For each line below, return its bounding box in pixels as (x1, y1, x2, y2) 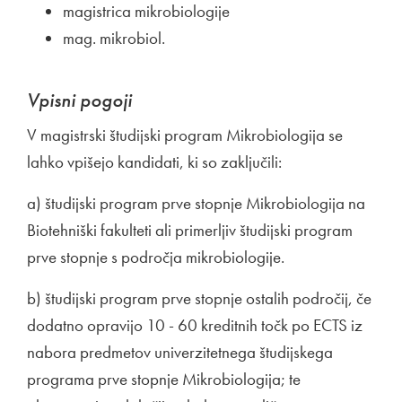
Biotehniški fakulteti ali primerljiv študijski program (27, 219, 353, 241)
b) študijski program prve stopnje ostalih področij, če (27, 287, 371, 310)
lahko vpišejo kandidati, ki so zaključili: (27, 151, 282, 173)
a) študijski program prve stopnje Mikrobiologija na (27, 192, 365, 214)
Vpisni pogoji (27, 87, 132, 113)
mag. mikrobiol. (63, 27, 165, 49)
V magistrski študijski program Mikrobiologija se (27, 124, 343, 146)
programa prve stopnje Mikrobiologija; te (27, 368, 301, 390)
